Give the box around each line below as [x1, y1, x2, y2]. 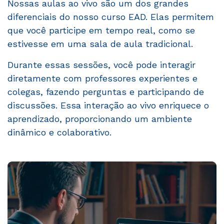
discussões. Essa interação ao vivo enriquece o [7, 99, 209, 110]
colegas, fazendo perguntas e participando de [7, 86, 204, 97]
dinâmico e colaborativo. [7, 126, 111, 137]
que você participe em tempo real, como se [7, 24, 195, 35]
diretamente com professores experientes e [7, 72, 197, 83]
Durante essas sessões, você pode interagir [7, 59, 195, 70]
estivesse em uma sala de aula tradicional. [7, 38, 193, 49]
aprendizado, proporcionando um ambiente [7, 113, 192, 124]
